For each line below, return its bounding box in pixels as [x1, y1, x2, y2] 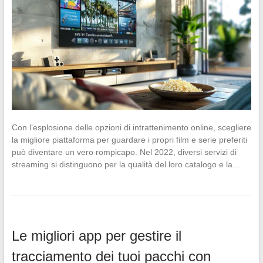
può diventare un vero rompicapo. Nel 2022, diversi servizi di [11, 147, 237, 157]
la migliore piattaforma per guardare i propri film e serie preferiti [11, 134, 247, 144]
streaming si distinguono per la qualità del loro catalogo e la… [11, 159, 241, 169]
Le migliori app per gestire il [11, 227, 181, 244]
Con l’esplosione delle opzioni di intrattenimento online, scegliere [11, 122, 251, 132]
